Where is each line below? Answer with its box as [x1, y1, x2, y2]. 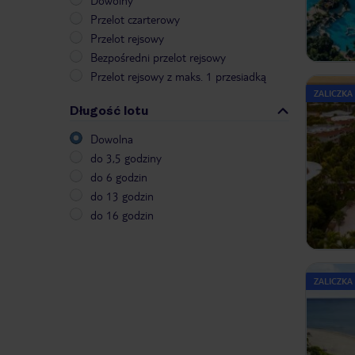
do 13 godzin [90, 189, 154, 204]
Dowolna [90, 132, 133, 147]
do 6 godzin [90, 170, 147, 185]
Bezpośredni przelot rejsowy [90, 50, 226, 65]
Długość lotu [70, 103, 148, 119]
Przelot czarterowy [90, 12, 180, 27]
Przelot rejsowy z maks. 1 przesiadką [90, 69, 266, 84]
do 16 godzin [90, 208, 154, 223]
